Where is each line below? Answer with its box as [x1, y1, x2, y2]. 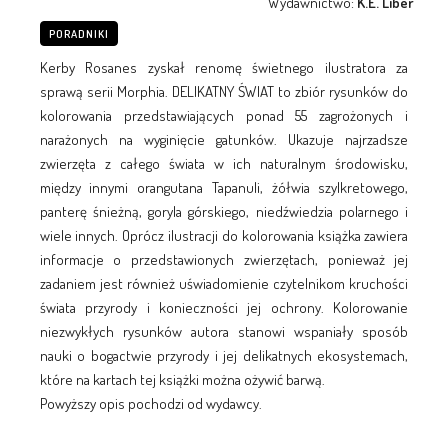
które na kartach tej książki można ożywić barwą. [39, 369, 325, 389]
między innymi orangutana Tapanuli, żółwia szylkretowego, [39, 177, 409, 197]
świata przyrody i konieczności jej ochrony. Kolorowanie [39, 297, 409, 317]
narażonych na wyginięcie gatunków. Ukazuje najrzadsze [39, 129, 409, 149]
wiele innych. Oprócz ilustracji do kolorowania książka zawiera [39, 225, 409, 245]
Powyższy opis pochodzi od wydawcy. [39, 393, 262, 413]
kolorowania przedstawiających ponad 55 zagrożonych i [39, 105, 409, 125]
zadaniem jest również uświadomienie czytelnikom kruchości [39, 273, 409, 293]
